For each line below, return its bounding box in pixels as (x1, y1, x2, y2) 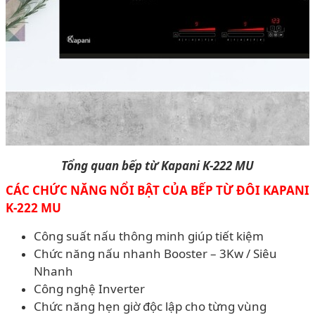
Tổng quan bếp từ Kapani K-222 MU (61, 157, 254, 174)
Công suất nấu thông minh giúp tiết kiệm (34, 227, 264, 244)
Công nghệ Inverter (34, 280, 145, 297)
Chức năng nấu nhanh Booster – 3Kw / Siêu (34, 245, 277, 262)
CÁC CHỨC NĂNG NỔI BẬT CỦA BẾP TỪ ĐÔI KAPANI (6, 181, 309, 198)
